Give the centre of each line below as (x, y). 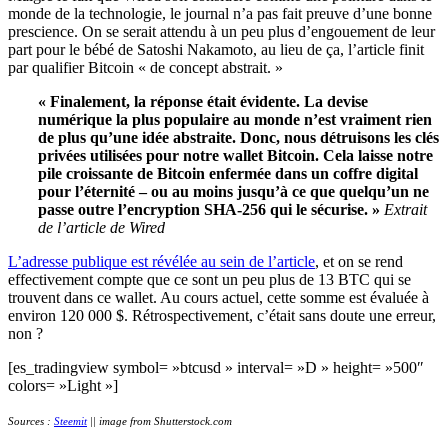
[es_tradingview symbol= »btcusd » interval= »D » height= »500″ (216, 367)
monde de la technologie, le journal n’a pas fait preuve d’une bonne (220, 13)
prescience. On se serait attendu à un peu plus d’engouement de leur (221, 31)
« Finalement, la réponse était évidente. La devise (203, 101)
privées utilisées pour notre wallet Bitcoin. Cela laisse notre (235, 155)
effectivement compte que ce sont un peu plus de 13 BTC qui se (209, 279)
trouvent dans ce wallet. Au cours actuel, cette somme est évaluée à (218, 297)
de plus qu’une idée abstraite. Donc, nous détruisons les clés (238, 137)
